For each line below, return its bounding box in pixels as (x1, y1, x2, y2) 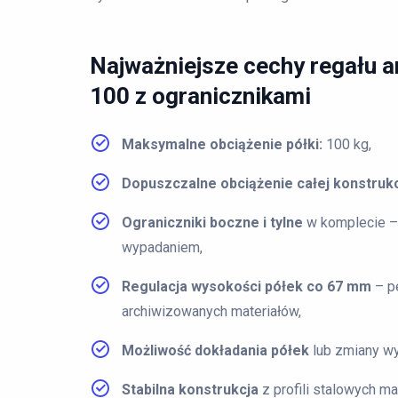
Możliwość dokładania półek (122, 342, 309, 359)
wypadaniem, (122, 239, 203, 256)
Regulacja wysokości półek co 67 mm (122, 278, 371, 295)
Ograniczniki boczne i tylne (122, 214, 303, 231)
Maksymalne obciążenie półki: (122, 136, 322, 153)
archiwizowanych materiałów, (122, 303, 301, 320)
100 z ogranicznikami (90, 83, 311, 109)
